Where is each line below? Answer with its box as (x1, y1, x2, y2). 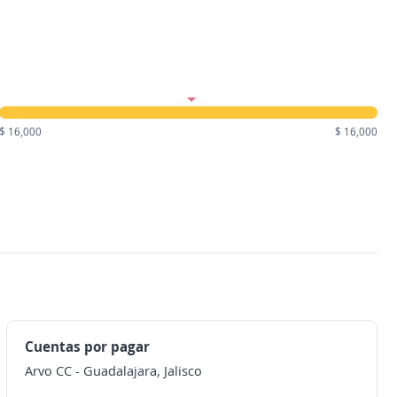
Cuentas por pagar (24, 337, 150, 356)
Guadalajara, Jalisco (82, 362, 202, 379)
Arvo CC (24, 362, 72, 379)
